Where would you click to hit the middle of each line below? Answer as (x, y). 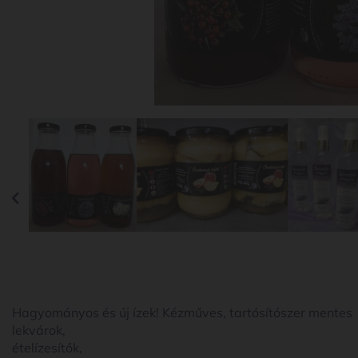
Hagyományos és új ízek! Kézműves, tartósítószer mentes (182, 312)
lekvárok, (39, 330)
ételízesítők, (47, 347)
